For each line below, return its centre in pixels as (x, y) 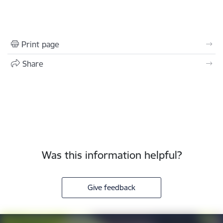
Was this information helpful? (111, 155)
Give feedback (111, 188)
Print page (40, 45)
